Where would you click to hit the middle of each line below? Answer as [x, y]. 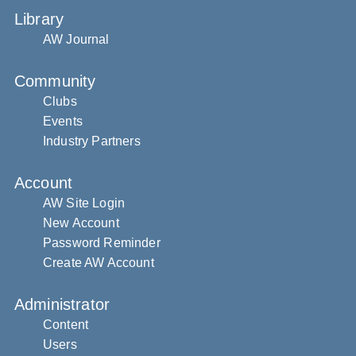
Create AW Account [99, 263]
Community [55, 81]
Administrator [62, 304]
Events [63, 121]
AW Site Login [84, 203]
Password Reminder [102, 243]
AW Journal [76, 39]
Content [66, 325]
